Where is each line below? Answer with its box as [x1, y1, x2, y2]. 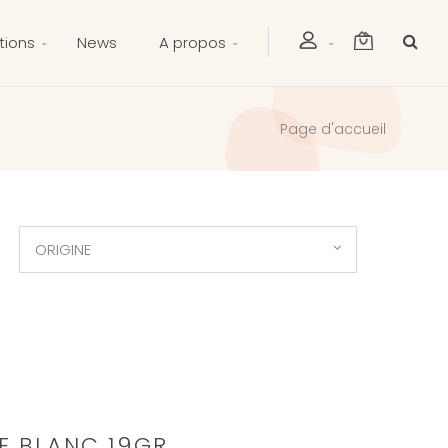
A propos [159, 32, 226, 53]
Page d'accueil [280, 119, 386, 140]
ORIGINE [35, 239, 92, 260]
